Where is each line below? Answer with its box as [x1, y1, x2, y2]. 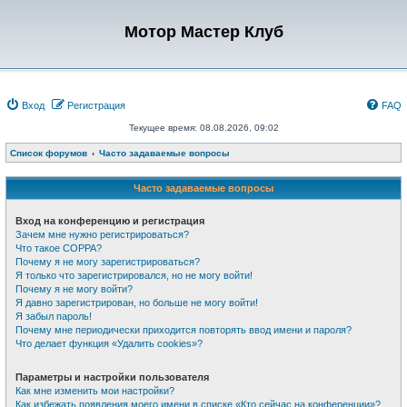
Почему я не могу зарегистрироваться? [15, 256, 200, 267]
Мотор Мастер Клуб [124, 23, 283, 41]
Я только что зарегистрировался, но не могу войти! [15, 270, 253, 281]
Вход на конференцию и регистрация [15, 215, 204, 226]
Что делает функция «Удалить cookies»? [15, 338, 203, 349]
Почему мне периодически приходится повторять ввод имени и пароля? [15, 324, 352, 335]
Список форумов [10, 148, 87, 158]
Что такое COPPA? [15, 243, 102, 253]
